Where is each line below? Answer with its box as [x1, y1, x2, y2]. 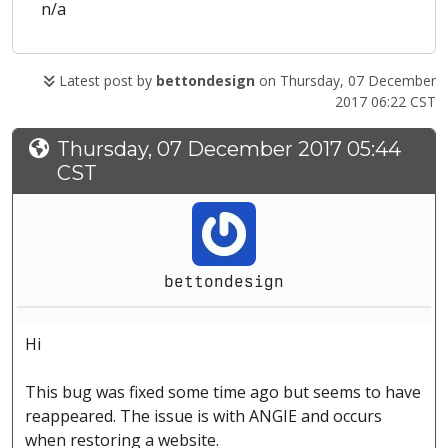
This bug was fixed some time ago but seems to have [25, 381, 421, 404]
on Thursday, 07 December [255, 71, 436, 91]
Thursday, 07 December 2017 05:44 [57, 137, 401, 162]
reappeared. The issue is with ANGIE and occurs [25, 405, 382, 428]
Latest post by [55, 71, 156, 91]
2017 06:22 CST [335, 92, 436, 112]
